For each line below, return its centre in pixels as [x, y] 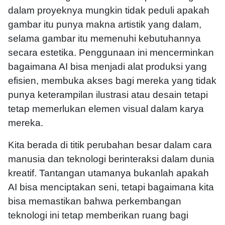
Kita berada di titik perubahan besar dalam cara [110, 145]
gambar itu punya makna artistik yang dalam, [105, 25]
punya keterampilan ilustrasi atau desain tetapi [108, 95]
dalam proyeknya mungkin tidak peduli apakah [109, 11]
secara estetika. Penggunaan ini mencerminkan [111, 53]
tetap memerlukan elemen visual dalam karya [106, 109]
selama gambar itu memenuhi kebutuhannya [104, 39]
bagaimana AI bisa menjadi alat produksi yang [107, 67]
